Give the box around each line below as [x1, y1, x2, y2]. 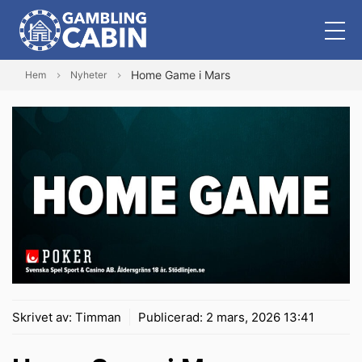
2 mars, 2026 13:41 [206, 309, 314, 326]
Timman [75, 309, 121, 326]
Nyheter [70, 69, 107, 81]
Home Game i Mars [131, 68, 230, 82]
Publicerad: [138, 309, 206, 326]
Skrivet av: [12, 309, 75, 326]
